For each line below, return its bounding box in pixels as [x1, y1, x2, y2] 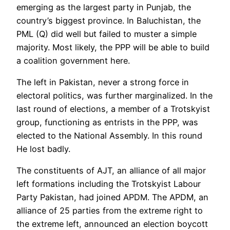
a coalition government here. [16, 55, 130, 66]
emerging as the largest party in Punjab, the [16, 2, 191, 12]
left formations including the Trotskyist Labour [16, 179, 201, 189]
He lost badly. [16, 144, 70, 155]
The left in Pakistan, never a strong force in [16, 77, 189, 88]
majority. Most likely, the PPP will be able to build [16, 42, 209, 52]
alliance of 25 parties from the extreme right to [16, 205, 203, 216]
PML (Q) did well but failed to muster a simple [16, 28, 197, 39]
